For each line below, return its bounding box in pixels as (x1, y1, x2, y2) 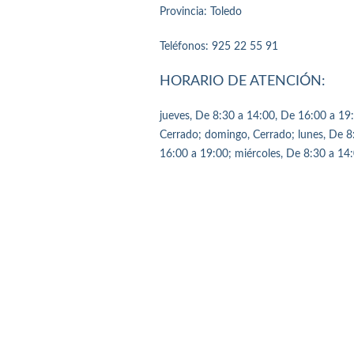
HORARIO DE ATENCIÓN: (160, 74, 326, 89)
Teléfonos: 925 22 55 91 (160, 41, 278, 53)
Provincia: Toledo (160, 6, 242, 18)
